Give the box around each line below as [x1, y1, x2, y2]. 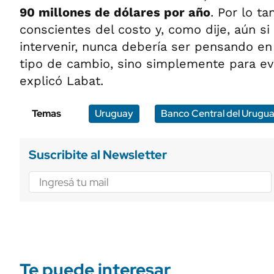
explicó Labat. [20, 73, 103, 88]
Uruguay [95, 107, 133, 120]
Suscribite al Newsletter [29, 147, 167, 163]
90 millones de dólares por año [20, 5, 210, 20]
